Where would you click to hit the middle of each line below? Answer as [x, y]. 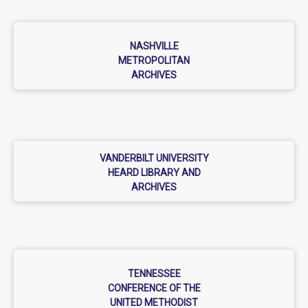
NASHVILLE [154, 46]
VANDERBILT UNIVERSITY [154, 158]
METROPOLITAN [154, 61]
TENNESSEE [154, 274]
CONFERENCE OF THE [154, 288]
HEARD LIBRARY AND [154, 173]
